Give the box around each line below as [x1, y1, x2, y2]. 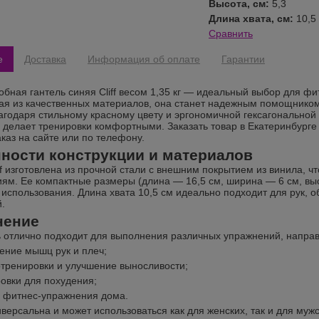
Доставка [24, 53, 66, 65]
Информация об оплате [88, 53, 200, 65]
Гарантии [221, 53, 265, 65]
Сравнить [209, 28, 253, 40]
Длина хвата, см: [209, 13, 296, 25]
